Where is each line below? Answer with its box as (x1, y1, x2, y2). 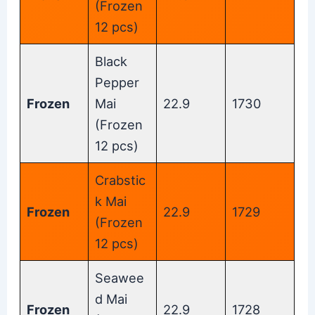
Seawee (95, 269, 145, 285)
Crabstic (95, 172, 146, 188)
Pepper (95, 74, 140, 90)
